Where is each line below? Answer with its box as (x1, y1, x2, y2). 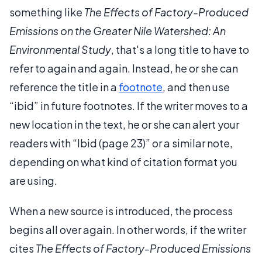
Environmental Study (9, 43, 111, 56)
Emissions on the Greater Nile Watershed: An (9, 24, 226, 37)
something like (9, 5, 84, 19)
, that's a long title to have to (111, 43, 249, 56)
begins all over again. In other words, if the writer (9, 223, 246, 236)
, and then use (163, 80, 230, 94)
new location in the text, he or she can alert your (9, 118, 239, 131)
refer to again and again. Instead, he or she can (9, 61, 238, 75)
